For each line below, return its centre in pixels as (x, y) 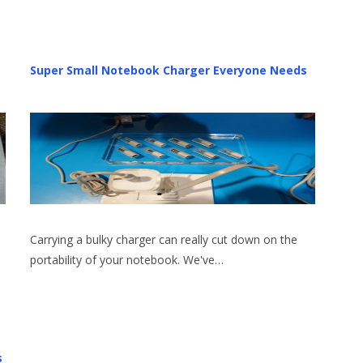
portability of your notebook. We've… (126, 260)
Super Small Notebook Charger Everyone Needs (168, 70)
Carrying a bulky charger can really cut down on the (163, 240)
